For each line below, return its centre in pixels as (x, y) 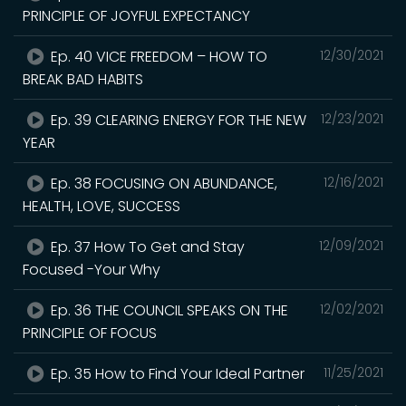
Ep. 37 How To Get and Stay (146, 246)
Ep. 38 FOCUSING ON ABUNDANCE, (163, 183)
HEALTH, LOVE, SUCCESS (101, 206)
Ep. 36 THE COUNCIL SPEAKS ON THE (168, 310)
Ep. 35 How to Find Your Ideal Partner (176, 373)
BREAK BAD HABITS (83, 79)
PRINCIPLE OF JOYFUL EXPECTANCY (136, 15)
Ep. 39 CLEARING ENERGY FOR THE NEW (177, 120)
